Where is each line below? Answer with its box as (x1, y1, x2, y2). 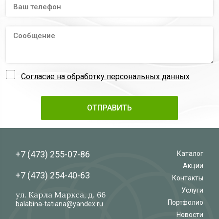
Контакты (172, 174, 203, 182)
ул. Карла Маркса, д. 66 (16, 190, 106, 200)
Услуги (181, 186, 203, 195)
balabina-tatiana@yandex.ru (16, 200, 103, 208)
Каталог (177, 150, 203, 158)
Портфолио (168, 198, 203, 207)
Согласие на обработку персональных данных (21, 72, 190, 82)
